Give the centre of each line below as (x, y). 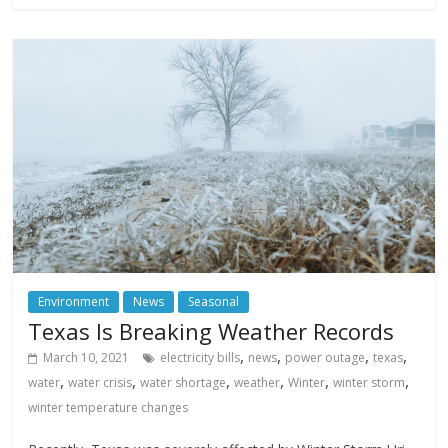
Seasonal (214, 302)
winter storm (369, 383)
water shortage (183, 383)
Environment (74, 302)
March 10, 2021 (86, 358)
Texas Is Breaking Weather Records (211, 331)
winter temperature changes (108, 408)
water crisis (100, 383)
